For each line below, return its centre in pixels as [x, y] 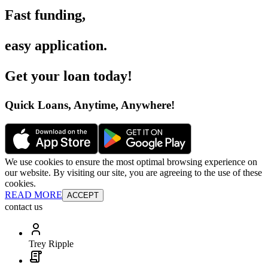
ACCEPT [83, 195]
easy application [54, 46]
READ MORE [33, 194]
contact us [24, 206]
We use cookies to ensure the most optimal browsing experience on [131, 162]
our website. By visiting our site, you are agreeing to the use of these [133, 172]
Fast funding [43, 15]
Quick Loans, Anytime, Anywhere [88, 105]
